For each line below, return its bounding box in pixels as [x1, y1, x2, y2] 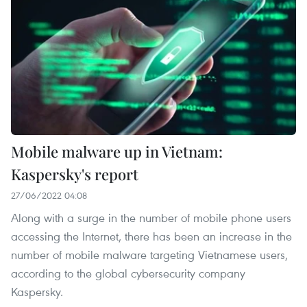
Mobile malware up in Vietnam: [11, 141, 223, 162]
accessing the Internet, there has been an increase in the [11, 228, 292, 245]
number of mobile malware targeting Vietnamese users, [11, 247, 288, 263]
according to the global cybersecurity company [11, 265, 245, 282]
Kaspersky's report [11, 164, 138, 185]
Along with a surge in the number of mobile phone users [11, 210, 291, 226]
